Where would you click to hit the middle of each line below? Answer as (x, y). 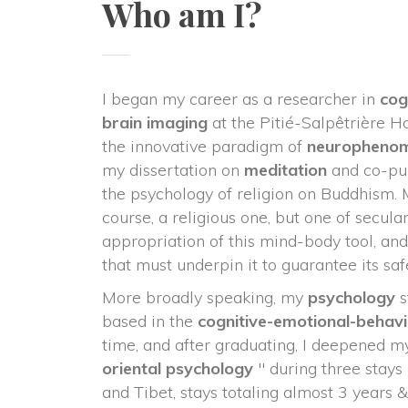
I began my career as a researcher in (241, 99)
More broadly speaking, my (205, 297)
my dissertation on (173, 170)
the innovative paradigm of (204, 146)
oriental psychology (178, 368)
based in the (150, 321)
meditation (286, 170)
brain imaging (155, 122)
